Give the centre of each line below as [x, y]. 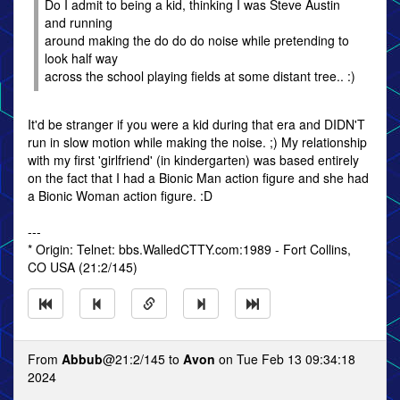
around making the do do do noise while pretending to [197, 40]
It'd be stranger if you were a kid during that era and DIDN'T [196, 124]
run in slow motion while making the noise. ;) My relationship [197, 142]
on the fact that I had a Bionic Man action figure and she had [198, 178]
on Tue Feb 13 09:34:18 [285, 359]
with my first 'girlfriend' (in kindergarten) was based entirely [193, 160]
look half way [81, 58]
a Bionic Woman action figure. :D [120, 196]
